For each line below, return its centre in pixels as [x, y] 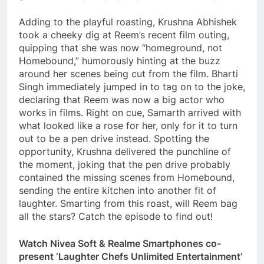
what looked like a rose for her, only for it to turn [128, 125]
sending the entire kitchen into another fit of [118, 190]
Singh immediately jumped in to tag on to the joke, [132, 86]
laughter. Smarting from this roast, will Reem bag [128, 203]
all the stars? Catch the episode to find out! [116, 216]
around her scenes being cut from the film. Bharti [128, 73]
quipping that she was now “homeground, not [121, 47]
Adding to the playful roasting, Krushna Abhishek [128, 22]
